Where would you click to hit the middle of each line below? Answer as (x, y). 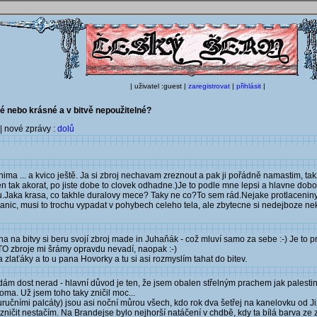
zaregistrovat (209, 86)
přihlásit (249, 86)
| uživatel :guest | (159, 86)
